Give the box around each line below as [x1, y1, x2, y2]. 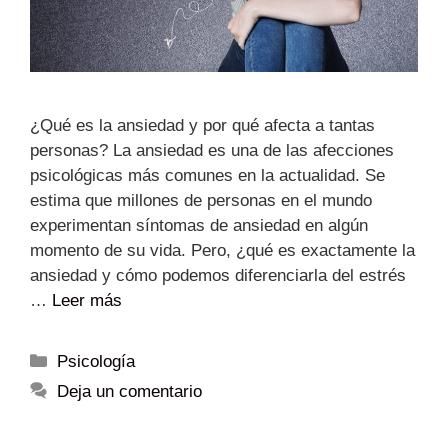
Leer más [52, 290, 122, 310]
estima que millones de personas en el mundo [30, 190, 372, 210]
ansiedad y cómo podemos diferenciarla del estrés [30, 265, 406, 285]
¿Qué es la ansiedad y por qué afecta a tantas [30, 115, 375, 135]
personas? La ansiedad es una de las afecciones [30, 140, 394, 160]
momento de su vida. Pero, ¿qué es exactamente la [30, 240, 415, 260]
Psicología [57, 351, 136, 371]
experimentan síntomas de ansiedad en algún [30, 215, 368, 235]
